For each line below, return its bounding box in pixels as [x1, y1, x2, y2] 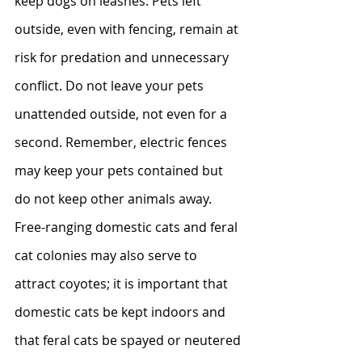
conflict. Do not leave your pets [15, 76, 207, 95]
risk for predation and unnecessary [15, 48, 232, 66]
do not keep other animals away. [15, 189, 218, 208]
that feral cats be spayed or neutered [15, 330, 244, 349]
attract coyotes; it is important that [15, 274, 231, 293]
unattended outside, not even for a [15, 104, 230, 123]
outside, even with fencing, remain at [15, 19, 242, 38]
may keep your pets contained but [15, 161, 226, 179]
